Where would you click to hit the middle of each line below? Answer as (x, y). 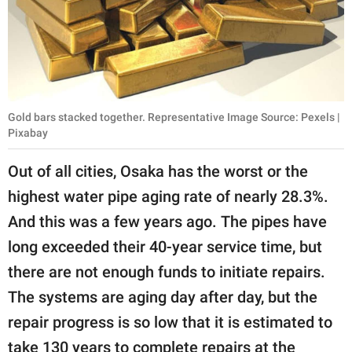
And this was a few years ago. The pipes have (167, 222)
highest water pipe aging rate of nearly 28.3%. (168, 197)
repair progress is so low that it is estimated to (170, 323)
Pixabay (28, 133)
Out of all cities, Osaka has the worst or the (158, 172)
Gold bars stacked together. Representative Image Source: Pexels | (174, 117)
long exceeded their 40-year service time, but (165, 247)
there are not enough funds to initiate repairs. (167, 272)
